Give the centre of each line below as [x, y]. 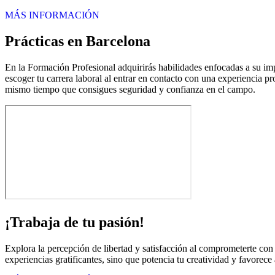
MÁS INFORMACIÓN [52, 15]
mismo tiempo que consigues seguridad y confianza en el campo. [130, 89]
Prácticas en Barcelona [78, 41]
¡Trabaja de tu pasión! [75, 222]
